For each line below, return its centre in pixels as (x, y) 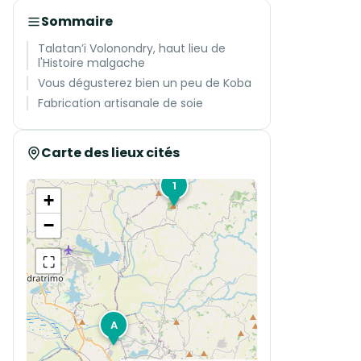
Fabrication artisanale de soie (120, 103)
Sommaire (77, 21)
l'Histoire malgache (91, 63)
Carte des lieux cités (110, 153)
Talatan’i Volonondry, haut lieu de (132, 48)
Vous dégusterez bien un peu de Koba (145, 83)
